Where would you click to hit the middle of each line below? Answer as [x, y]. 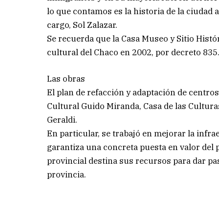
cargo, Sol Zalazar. [82, 25]
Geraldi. [62, 120]
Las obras [66, 79]
